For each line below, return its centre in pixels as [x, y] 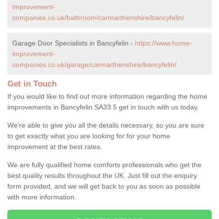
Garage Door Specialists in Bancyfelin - [74, 43]
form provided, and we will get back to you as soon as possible [104, 186]
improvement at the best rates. [55, 146]
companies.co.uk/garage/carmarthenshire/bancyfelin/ [94, 64]
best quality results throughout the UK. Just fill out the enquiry [102, 175]
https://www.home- [164, 43]
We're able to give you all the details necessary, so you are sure [106, 125]
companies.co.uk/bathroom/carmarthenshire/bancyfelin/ [98, 17]
